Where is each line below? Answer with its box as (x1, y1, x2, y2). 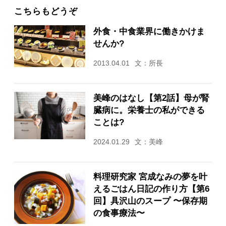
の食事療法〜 (93, 208, 145, 217)
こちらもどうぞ (14, 6, 78, 17)
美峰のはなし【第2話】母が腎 (93, 93, 209, 103)
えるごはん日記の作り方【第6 (93, 184, 209, 193)
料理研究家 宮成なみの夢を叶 (93, 172, 207, 181)
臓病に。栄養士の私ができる (93, 105, 205, 115)
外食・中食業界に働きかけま (93, 27, 205, 36)
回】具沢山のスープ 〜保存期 (93, 196, 207, 205)
